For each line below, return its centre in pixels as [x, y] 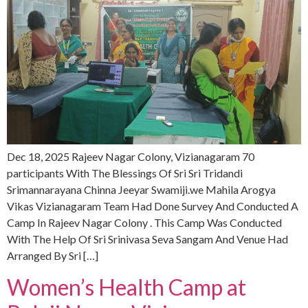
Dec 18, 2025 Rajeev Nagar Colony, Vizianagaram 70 [131, 157]
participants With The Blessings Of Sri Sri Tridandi [125, 173]
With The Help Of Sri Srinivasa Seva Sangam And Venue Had [147, 239]
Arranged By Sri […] [53, 256]
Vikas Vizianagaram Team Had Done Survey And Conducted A [153, 206]
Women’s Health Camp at [126, 287]
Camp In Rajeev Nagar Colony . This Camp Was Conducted [144, 223]
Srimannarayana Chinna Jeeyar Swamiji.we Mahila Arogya [141, 190]
